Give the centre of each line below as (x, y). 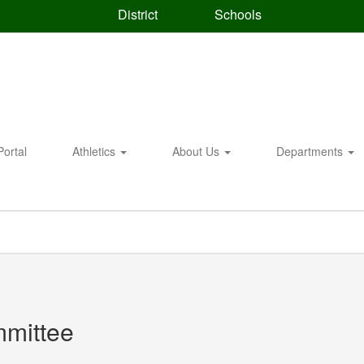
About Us (197, 151)
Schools (236, 14)
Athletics (95, 151)
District (136, 14)
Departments (311, 151)
